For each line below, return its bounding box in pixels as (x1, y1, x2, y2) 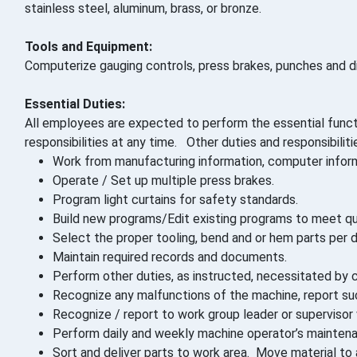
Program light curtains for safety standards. (53, 192, 298, 208)
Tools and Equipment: (25, 39, 152, 55)
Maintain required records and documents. (53, 249, 287, 265)
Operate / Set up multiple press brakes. (53, 173, 274, 189)
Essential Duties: (25, 96, 125, 112)
